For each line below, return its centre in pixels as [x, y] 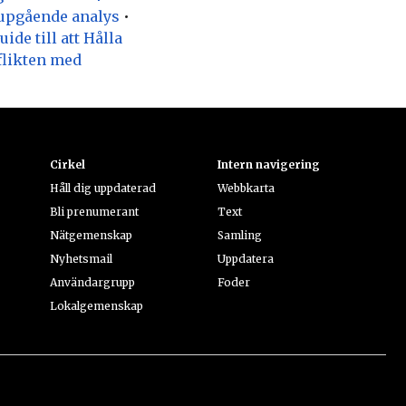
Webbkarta [246, 188]
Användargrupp [92, 282]
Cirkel [67, 164]
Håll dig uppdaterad [102, 188]
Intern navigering [269, 164]
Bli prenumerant [94, 211]
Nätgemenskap [91, 235]
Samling [240, 235]
